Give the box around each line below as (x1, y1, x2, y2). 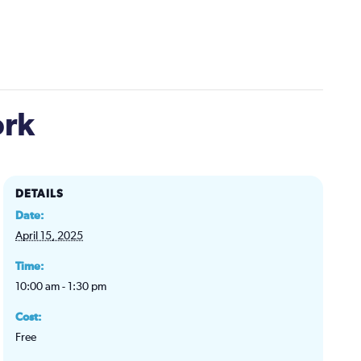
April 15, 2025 (15, 230, 84, 242)
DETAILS (15, 188, 64, 200)
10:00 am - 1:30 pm (15, 280, 107, 293)
